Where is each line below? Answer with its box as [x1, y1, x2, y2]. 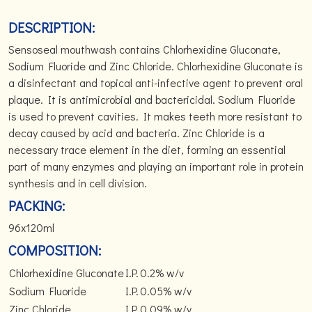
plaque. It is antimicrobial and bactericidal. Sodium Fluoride [8, 92, 295, 107]
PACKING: [8, 196, 65, 214]
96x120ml [8, 220, 54, 235]
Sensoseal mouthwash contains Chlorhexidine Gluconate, [8, 42, 281, 56]
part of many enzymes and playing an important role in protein [8, 159, 304, 173]
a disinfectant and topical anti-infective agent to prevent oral [8, 75, 303, 90]
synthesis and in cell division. [8, 175, 147, 190]
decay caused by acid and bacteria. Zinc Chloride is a [8, 125, 265, 140]
